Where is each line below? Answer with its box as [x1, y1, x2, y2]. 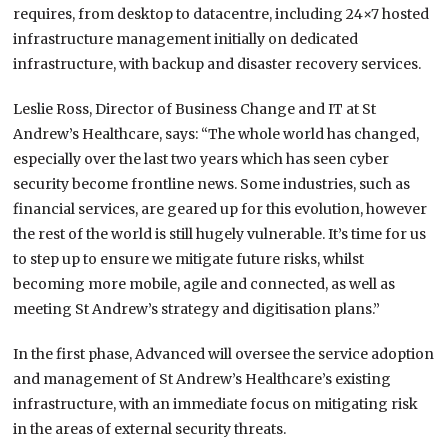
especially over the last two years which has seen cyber [13, 150, 390, 169]
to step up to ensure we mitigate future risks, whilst [13, 250, 365, 269]
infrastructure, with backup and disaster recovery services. [13, 55, 422, 74]
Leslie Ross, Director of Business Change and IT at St [13, 100, 377, 119]
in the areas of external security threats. [13, 420, 287, 439]
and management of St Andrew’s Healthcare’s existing [13, 370, 392, 389]
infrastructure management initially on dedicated [13, 30, 359, 49]
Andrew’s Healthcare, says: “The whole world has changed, [13, 125, 420, 144]
